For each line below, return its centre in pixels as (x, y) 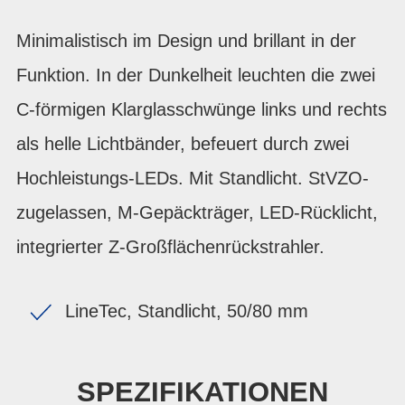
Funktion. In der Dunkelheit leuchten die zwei (196, 75)
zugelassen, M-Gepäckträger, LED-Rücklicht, (197, 212)
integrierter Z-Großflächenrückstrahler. (170, 247)
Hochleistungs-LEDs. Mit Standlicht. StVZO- (193, 178)
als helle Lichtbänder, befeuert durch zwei (183, 144)
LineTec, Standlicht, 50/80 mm (187, 311)
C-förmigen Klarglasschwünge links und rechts (202, 109)
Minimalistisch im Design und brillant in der (186, 41)
